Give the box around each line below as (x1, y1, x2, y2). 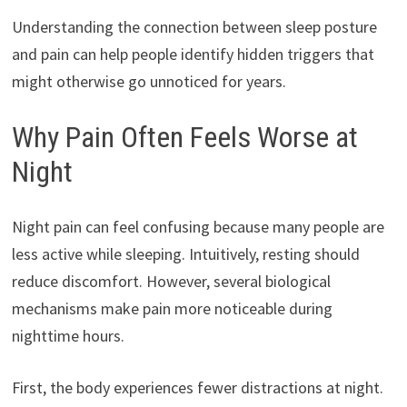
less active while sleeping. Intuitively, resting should (11, 243, 360, 264)
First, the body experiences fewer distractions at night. (11, 376, 383, 398)
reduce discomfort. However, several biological (11, 270, 331, 292)
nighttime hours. (11, 324, 124, 346)
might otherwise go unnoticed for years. (11, 71, 286, 93)
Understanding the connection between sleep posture (11, 16, 377, 38)
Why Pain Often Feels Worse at (11, 120, 358, 155)
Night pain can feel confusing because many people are (11, 215, 384, 237)
